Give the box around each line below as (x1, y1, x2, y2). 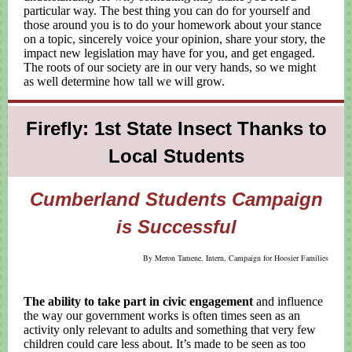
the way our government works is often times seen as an (24, 309, 300, 322)
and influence (256, 295, 323, 308)
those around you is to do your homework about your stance (24, 18, 321, 31)
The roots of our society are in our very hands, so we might (24, 60, 316, 74)
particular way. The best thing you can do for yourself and (24, 4, 310, 17)
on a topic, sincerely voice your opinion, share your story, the (24, 32, 325, 46)
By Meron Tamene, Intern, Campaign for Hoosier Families (143, 252, 328, 263)
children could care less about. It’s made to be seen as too (24, 337, 306, 350)
